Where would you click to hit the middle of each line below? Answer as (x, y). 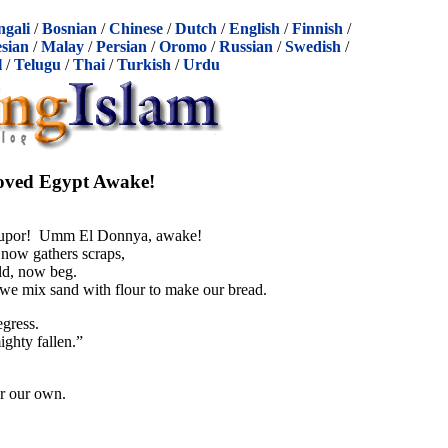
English (254, 28)
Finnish (317, 28)
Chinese (136, 28)
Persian (121, 46)
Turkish (143, 64)
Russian (246, 46)
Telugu (37, 64)
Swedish (313, 46)
